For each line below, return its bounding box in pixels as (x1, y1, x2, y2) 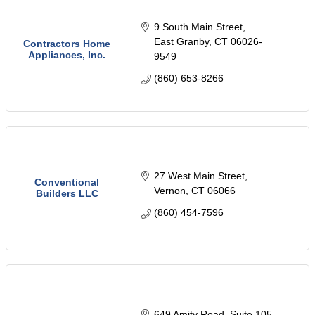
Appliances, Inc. (28, 49, 105, 61)
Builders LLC (35, 188, 98, 200)
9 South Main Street (153, 20, 243, 32)
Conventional (34, 176, 99, 188)
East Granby (153, 35, 209, 47)
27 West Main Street (153, 170, 245, 182)
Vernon (153, 185, 186, 197)
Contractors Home (23, 38, 110, 50)
